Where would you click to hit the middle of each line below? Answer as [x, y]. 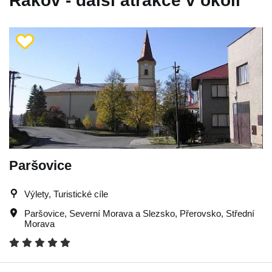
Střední [240, 213]
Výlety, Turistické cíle [66, 194]
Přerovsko [200, 213]
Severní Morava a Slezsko [122, 213]
